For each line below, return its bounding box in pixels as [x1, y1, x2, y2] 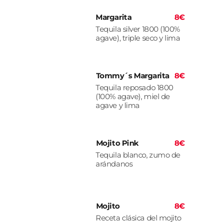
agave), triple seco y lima [96, 33, 180, 43]
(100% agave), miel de [96, 92, 170, 102]
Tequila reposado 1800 [96, 83, 173, 93]
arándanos [96, 159, 133, 169]
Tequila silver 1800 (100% [96, 24, 180, 34]
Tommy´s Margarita [96, 71, 169, 81]
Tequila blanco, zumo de [96, 150, 180, 160]
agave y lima [96, 101, 140, 111]
